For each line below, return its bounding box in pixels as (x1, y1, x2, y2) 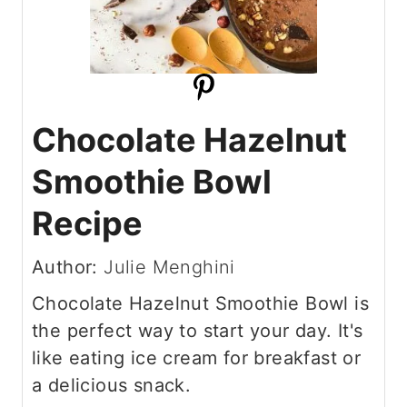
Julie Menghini (104, 255, 235, 278)
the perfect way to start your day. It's (32, 319, 363, 342)
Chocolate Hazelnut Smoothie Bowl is (32, 292, 369, 314)
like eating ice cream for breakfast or (32, 346, 362, 369)
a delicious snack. (32, 373, 192, 396)
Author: (32, 255, 104, 278)
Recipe (32, 203, 143, 243)
